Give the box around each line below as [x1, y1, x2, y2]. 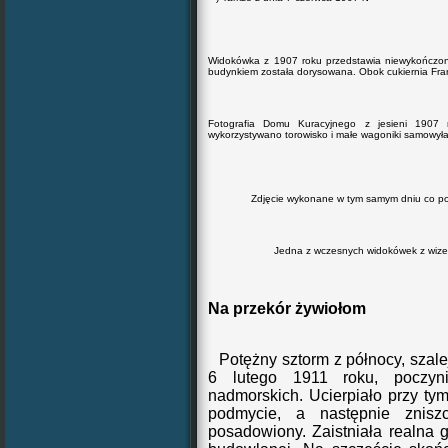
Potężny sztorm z [219, 351, 347, 368]
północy [346, 351, 402, 368]
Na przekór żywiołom [208, 300, 366, 317]
